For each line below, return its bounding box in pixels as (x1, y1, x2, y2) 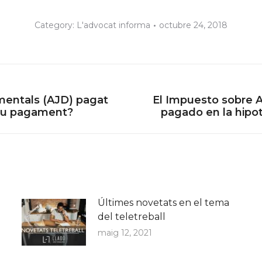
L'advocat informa (77, 20, 150, 30)
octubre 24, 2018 (159, 20, 227, 30)
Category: (35, 20, 77, 30)
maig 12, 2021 (97, 227, 152, 238)
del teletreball (97, 211, 166, 222)
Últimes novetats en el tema (97, 197, 229, 208)
